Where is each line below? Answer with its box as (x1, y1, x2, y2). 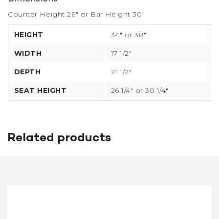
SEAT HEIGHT (14, 86, 67, 95)
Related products (7, 131, 111, 146)
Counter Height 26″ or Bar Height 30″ (8, 10, 145, 19)
